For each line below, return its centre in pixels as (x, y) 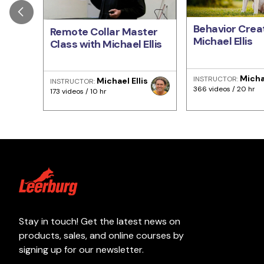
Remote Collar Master (104, 32)
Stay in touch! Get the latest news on (100, 222)
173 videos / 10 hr (78, 91)
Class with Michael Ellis (106, 44)
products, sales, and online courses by (101, 236)
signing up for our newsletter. (81, 250)
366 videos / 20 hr (224, 89)
